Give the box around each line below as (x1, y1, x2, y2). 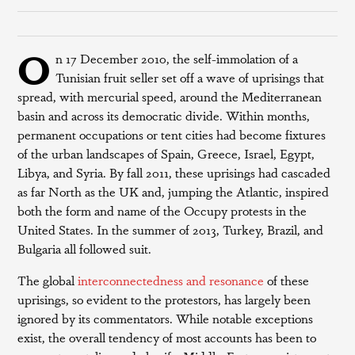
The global (17, 271, 78, 289)
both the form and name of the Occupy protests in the (17, 201, 307, 219)
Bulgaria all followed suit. (17, 239, 152, 258)
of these (264, 271, 310, 289)
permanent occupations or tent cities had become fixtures (17, 125, 326, 143)
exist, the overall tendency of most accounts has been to (17, 328, 317, 346)
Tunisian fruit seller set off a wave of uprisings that (55, 68, 325, 86)
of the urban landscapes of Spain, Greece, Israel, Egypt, (17, 144, 315, 162)
